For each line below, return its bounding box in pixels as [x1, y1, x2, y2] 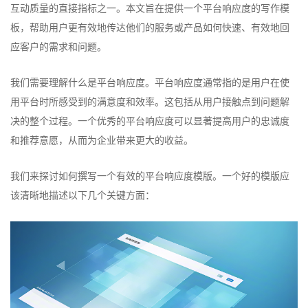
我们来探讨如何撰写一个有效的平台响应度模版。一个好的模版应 [10, 170, 289, 181]
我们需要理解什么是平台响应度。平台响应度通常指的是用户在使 [10, 77, 289, 88]
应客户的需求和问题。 [10, 41, 107, 52]
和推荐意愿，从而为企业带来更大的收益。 [10, 135, 193, 146]
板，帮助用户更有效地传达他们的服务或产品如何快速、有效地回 [10, 22, 289, 33]
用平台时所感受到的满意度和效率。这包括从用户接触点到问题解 [10, 96, 289, 107]
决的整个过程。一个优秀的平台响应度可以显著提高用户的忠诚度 [10, 115, 289, 126]
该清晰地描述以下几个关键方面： [10, 190, 155, 201]
